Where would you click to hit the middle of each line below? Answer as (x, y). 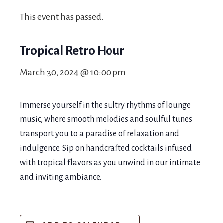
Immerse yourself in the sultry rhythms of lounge (105, 105)
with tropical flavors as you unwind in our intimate (110, 163)
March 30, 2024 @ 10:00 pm (73, 72)
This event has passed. (62, 17)
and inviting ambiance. (60, 177)
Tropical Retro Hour (72, 51)
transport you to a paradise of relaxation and (100, 134)
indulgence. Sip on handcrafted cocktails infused (106, 148)
